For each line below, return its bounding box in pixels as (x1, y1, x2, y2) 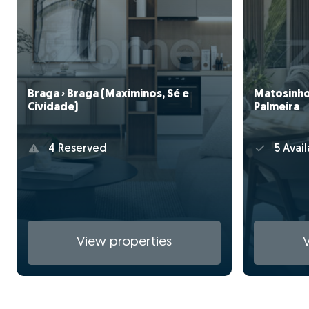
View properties (77, 236, 172, 250)
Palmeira (254, 101, 299, 113)
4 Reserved (45, 143, 107, 155)
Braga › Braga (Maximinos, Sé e (28, 88, 189, 100)
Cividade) (28, 101, 78, 113)
